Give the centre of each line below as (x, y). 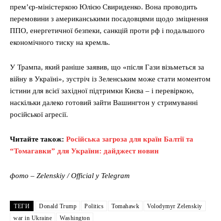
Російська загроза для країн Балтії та (130, 139)
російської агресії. (39, 115)
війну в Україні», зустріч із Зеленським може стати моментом (110, 79)
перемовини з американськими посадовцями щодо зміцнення (109, 19)
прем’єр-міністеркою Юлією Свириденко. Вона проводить (104, 7)
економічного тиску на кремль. (60, 43)
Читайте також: (38, 139)
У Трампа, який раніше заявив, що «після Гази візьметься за (107, 67)
